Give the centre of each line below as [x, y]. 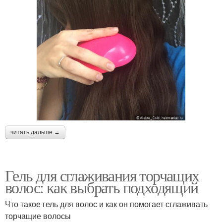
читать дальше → [35, 133]
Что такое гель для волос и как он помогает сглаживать [106, 204]
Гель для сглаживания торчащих [102, 175]
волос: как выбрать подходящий [102, 187]
